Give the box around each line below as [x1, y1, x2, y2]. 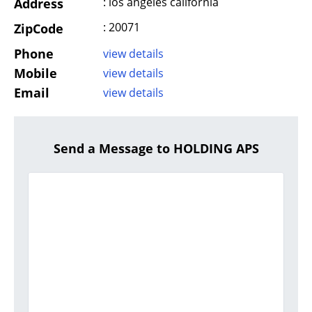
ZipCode [14, 20, 63, 38]
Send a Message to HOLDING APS [53, 140, 259, 157]
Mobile [14, 65, 57, 82]
